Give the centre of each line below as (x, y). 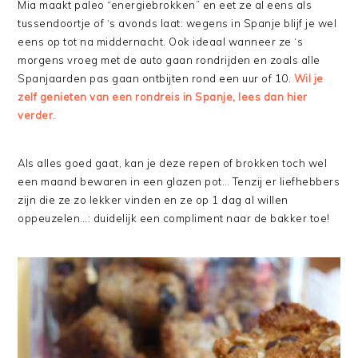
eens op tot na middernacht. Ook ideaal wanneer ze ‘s (161, 42)
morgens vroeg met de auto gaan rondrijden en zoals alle (169, 60)
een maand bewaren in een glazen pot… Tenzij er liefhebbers (179, 181)
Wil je (308, 78)
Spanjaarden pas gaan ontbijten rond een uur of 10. (156, 78)
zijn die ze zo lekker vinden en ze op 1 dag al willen (153, 200)
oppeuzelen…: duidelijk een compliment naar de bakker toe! (174, 218)
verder (36, 115)
